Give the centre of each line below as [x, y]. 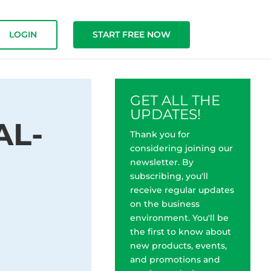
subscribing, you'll [169, 176]
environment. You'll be [179, 218]
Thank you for [160, 134]
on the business [165, 204]
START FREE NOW [131, 34]
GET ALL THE [175, 100]
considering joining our [181, 148]
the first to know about [180, 232]
